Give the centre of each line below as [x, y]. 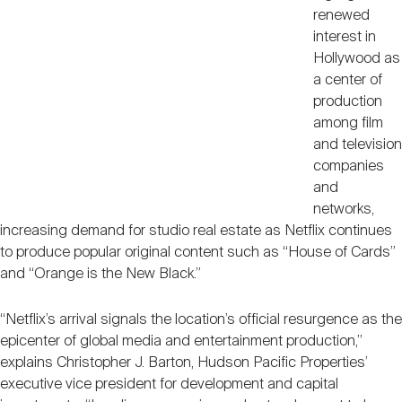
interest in [344, 37]
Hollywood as [356, 58]
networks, [343, 209]
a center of [347, 80]
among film [348, 123]
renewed [341, 15]
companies [348, 166]
